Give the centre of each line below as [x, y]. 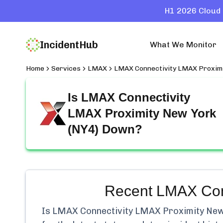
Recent [130, 191]
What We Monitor [183, 45]
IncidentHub [69, 45]
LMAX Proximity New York [142, 113]
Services [66, 68]
